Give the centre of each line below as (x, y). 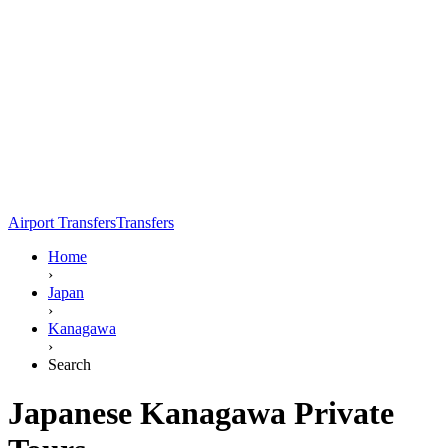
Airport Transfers (62, 222)
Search (69, 364)
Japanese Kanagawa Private (201, 413)
